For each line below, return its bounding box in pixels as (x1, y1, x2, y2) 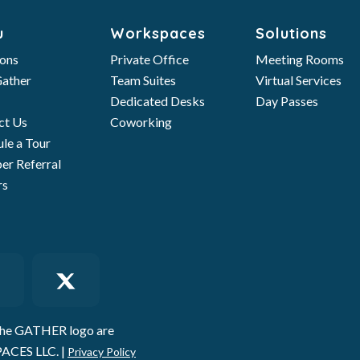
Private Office (110, 51, 190, 67)
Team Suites (110, 72, 177, 88)
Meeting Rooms (255, 51, 344, 67)
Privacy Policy (67, 344, 136, 358)
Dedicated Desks (110, 93, 206, 108)
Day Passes (255, 93, 318, 108)
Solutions (255, 24, 327, 43)
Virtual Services (255, 72, 342, 88)
